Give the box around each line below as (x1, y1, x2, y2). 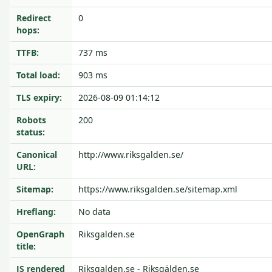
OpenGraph (16, 228, 64, 240)
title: (16, 240, 36, 252)
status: (16, 126, 45, 138)
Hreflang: (16, 206, 56, 217)
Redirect (16, 12, 51, 24)
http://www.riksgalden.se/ (78, 149, 183, 160)
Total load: (16, 69, 60, 81)
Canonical (16, 149, 57, 160)
